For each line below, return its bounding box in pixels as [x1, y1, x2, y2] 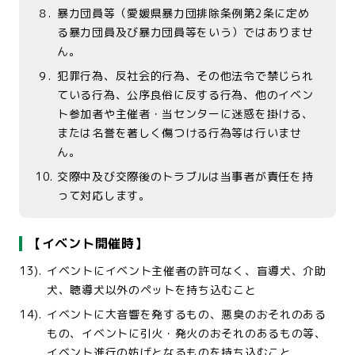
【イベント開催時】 [29, 235, 148, 252]
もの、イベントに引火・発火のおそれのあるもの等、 [47, 326, 326, 341]
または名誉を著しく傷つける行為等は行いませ [57, 125, 302, 140]
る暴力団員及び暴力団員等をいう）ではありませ [57, 25, 314, 40]
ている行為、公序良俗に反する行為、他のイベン [57, 87, 314, 102]
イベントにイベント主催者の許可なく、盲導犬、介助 [47, 263, 326, 278]
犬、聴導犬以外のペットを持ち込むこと [47, 282, 257, 297]
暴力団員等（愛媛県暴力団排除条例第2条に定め [57, 6, 310, 21]
